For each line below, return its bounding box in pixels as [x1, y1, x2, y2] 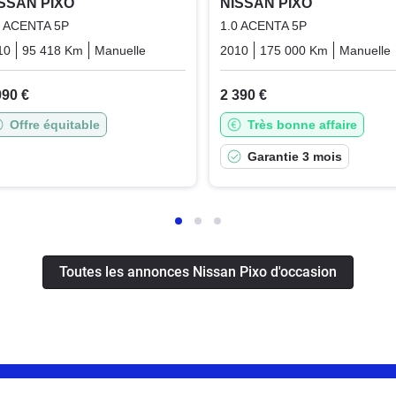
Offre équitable [9, 118, 100, 133]
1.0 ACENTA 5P [219, 19, 307, 34]
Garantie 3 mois [247, 149, 342, 164]
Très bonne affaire [247, 118, 357, 133]
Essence [156, 43, 205, 58]
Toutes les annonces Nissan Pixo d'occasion [59, 263, 337, 281]
